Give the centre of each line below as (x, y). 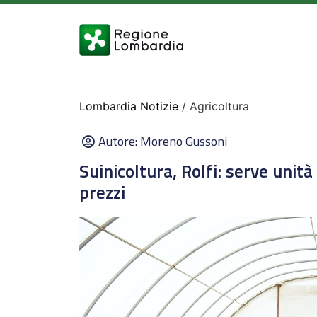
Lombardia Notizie (129, 106)
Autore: (119, 141)
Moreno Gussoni (184, 141)
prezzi (102, 192)
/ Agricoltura (214, 106)
